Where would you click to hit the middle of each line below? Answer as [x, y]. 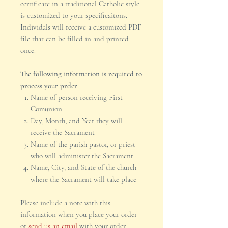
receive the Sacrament [63, 133]
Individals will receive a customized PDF [81, 27]
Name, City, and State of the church [83, 168]
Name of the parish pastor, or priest [83, 144]
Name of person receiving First [77, 97]
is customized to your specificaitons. [74, 16]
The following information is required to [81, 74]
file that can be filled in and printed [75, 39]
